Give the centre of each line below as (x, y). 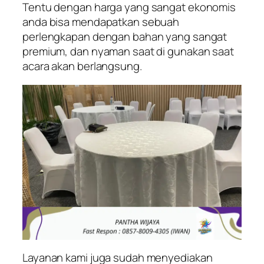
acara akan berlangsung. (82, 66)
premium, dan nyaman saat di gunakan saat (128, 52)
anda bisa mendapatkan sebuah (101, 22)
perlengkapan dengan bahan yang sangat (125, 37)
